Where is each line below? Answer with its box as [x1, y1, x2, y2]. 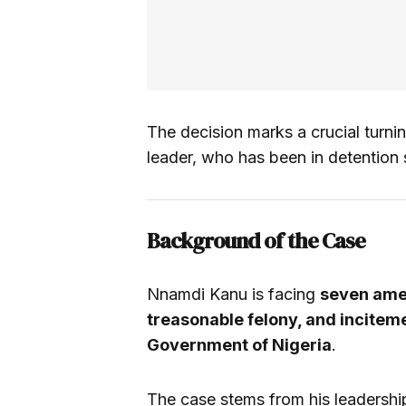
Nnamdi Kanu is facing [147, 284, 320, 304]
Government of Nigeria [147, 334, 332, 354]
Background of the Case [147, 225, 365, 256]
